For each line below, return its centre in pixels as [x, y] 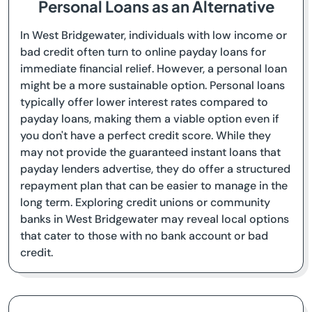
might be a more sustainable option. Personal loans [153, 85]
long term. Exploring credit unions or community [145, 202]
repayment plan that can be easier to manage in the [154, 186]
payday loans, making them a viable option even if [150, 119]
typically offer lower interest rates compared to [144, 102]
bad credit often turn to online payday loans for [143, 52]
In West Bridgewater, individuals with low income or [154, 35]
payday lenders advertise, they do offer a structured [155, 169]
